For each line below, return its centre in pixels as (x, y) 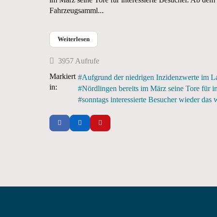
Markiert (62, 77)
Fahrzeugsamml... (77, 10)
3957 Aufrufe (77, 61)
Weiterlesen (74, 39)
